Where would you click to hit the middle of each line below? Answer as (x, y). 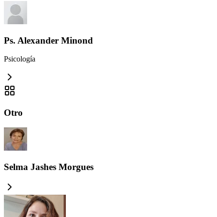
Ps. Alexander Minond (48, 40)
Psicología (20, 59)
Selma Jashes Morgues (49, 167)
